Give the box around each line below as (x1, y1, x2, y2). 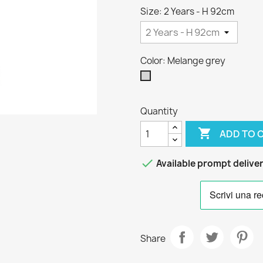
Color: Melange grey (140, 55, 225, 67)
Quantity (140, 105, 178, 117)
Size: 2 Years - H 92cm (140, 5, 234, 18)
